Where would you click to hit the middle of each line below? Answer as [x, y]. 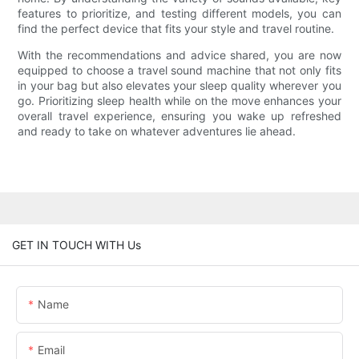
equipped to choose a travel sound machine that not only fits [179, 71]
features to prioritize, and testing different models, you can [179, 14]
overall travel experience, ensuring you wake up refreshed [179, 116]
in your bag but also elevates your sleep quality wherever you [179, 86]
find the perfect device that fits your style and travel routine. [176, 29]
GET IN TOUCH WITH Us [77, 244]
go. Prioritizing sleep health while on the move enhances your [179, 101]
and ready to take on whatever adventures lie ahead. [157, 131]
